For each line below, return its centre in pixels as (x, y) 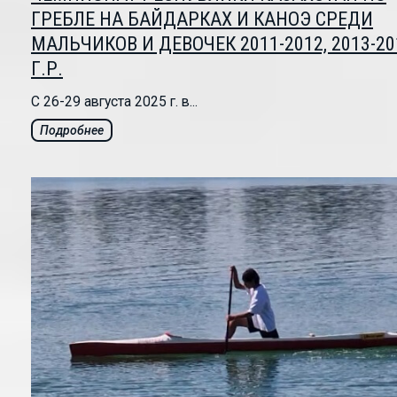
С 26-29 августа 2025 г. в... (114, 102)
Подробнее (72, 131)
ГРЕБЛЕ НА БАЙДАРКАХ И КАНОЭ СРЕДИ (202, 19)
